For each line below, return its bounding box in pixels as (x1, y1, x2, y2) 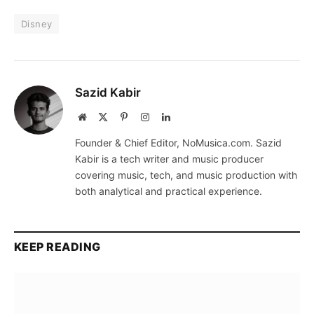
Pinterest (127, 111, 161, 121)
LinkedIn (170, 111, 206, 121)
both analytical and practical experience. (75, 184, 262, 197)
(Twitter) (107, 125, 143, 135)
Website (86, 111, 117, 121)
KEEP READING (14, 239, 101, 254)
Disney (21, 18, 53, 29)
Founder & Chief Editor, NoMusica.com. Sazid (75, 136, 282, 149)
